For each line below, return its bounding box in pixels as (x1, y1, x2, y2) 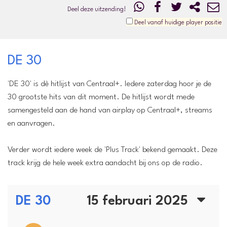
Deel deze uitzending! (67, 6, 131, 13)
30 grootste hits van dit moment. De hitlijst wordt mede (8, 93, 195, 101)
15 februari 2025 (86, 194, 192, 208)
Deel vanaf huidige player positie (133, 19, 222, 26)
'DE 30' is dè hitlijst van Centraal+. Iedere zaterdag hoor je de (8, 80, 211, 88)
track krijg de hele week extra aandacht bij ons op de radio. (8, 159, 203, 167)
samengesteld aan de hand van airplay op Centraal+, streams (8, 106, 212, 115)
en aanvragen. (8, 119, 55, 128)
